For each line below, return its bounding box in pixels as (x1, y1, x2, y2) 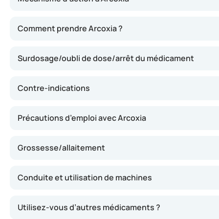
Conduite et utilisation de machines (18, 172, 152, 183)
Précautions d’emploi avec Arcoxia (18, 112, 146, 123)
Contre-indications (18, 83, 90, 93)
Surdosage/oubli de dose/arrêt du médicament (18, 53, 194, 64)
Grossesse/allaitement (18, 142, 105, 153)
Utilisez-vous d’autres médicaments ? (18, 202, 160, 213)
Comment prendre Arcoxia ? (18, 23, 123, 34)
